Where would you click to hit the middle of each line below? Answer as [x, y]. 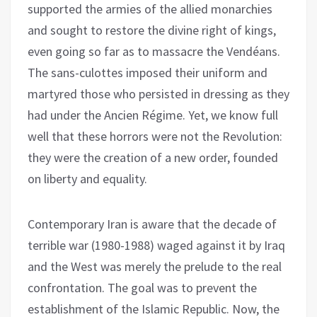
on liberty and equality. [87, 178]
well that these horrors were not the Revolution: [155, 136]
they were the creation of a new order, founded [153, 157]
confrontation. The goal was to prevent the [142, 287]
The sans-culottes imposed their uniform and [148, 72]
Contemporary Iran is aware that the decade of [152, 224]
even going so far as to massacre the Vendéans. [154, 51]
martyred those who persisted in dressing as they [158, 93]
